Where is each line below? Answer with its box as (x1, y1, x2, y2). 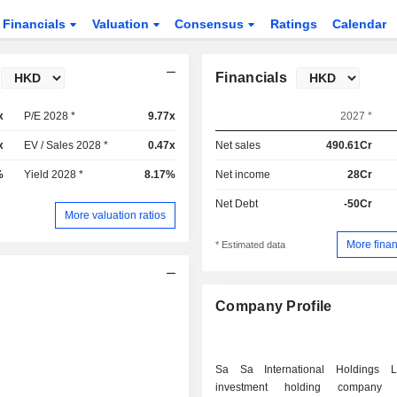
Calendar (331, 17, 386, 31)
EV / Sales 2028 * (24, 139, 109, 152)
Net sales (215, 139, 261, 152)
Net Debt (215, 198, 259, 210)
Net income (215, 168, 271, 181)
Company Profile (215, 299, 332, 315)
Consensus (175, 17, 248, 31)
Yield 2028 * (24, 168, 84, 181)
